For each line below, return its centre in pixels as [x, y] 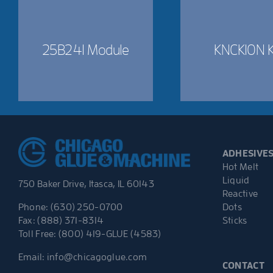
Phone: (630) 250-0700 [70, 207]
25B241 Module [85, 50]
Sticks [235, 220]
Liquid [236, 180]
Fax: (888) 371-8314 [61, 221]
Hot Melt [240, 167]
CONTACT [243, 265]
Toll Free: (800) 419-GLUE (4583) [90, 234]
